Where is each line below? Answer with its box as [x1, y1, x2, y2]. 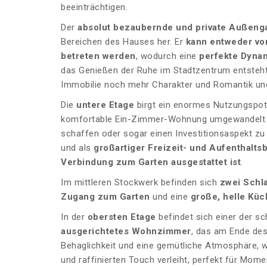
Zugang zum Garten [61, 191, 150, 203]
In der [61, 212, 88, 223]
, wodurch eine [135, 51, 199, 62]
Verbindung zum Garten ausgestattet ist [61, 157, 241, 168]
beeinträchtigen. [61, 2, 128, 13]
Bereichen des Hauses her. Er [61, 36, 186, 48]
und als [61, 142, 94, 154]
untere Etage [76, 100, 137, 111]
